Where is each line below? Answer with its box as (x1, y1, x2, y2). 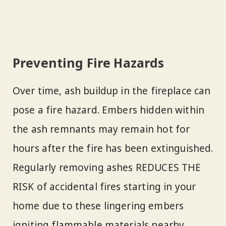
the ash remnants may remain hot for (13, 123, 190, 136)
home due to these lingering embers (13, 199, 184, 213)
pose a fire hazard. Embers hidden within (13, 103, 205, 117)
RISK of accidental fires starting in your (13, 180, 196, 194)
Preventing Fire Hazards (13, 54, 164, 71)
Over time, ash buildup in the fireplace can (13, 84, 211, 98)
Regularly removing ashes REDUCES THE (13, 161, 201, 175)
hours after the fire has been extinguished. (13, 142, 213, 155)
